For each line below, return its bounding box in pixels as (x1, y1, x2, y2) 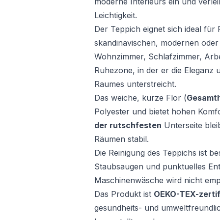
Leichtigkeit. (94, 10, 137, 20)
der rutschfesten (94, 120, 162, 130)
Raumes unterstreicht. (94, 79, 176, 89)
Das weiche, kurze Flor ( (94, 93, 187, 103)
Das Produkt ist (94, 189, 154, 199)
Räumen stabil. (94, 134, 149, 144)
